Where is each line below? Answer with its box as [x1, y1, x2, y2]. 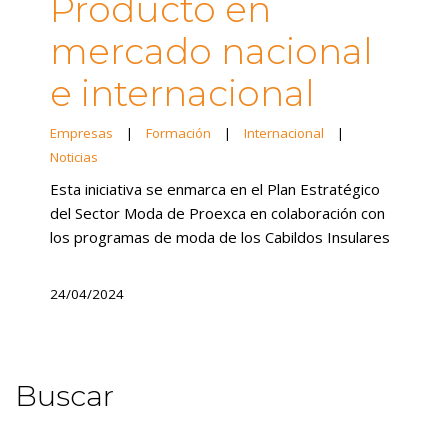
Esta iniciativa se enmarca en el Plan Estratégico [50, 179, 380, 200]
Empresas [50, 124, 113, 143]
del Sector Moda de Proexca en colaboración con [50, 203, 385, 224]
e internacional [50, 70, 315, 115]
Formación [146, 124, 211, 143]
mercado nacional [50, 28, 373, 73]
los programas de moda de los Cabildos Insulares [50, 227, 390, 248]
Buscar [15, 377, 114, 413]
